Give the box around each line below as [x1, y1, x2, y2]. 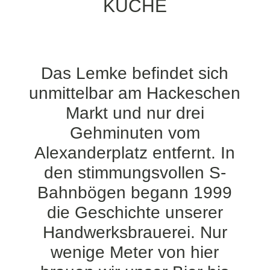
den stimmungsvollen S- [43, 163, 226, 182]
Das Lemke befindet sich [41, 64, 229, 83]
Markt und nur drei [65, 104, 204, 122]
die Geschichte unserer [46, 203, 223, 222]
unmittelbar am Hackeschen [29, 84, 241, 102]
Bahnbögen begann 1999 [37, 183, 233, 202]
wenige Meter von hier [51, 243, 219, 262]
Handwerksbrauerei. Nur [42, 223, 227, 242]
